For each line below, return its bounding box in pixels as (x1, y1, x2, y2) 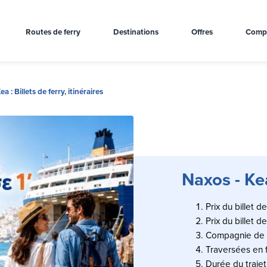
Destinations (113, 26, 159, 38)
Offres (191, 26, 213, 38)
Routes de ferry (26, 26, 81, 38)
